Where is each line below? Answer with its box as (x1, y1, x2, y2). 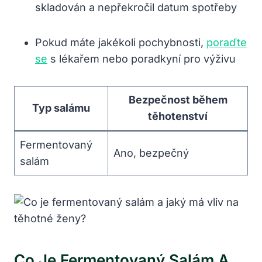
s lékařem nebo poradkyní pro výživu (47, 52, 236, 65)
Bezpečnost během (128, 93, 227, 106)
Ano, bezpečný (113, 146, 189, 159)
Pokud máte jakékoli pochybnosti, (35, 36, 206, 49)
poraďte (206, 36, 247, 49)
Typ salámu (32, 101, 90, 114)
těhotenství (148, 109, 208, 122)
